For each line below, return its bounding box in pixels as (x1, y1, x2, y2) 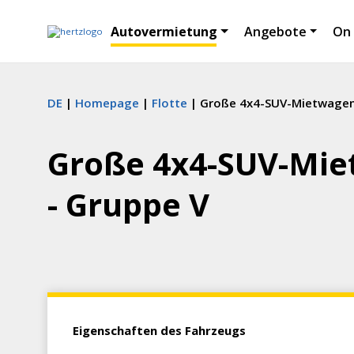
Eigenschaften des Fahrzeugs (73, 322, 246, 338)
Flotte (152, 95, 187, 111)
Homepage (75, 95, 139, 111)
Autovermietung (111, 22, 217, 40)
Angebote (243, 22, 307, 40)
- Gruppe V (47, 183, 209, 226)
